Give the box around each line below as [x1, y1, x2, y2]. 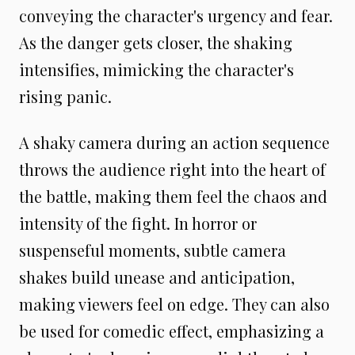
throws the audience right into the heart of [19, 158, 326, 180]
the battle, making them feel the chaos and [19, 185, 327, 207]
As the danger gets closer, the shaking [19, 32, 292, 53]
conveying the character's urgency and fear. [19, 5, 333, 26]
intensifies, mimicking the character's [19, 59, 294, 80]
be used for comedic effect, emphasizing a [19, 320, 324, 342]
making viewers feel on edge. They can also [19, 293, 330, 315]
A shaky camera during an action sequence [19, 132, 330, 153]
